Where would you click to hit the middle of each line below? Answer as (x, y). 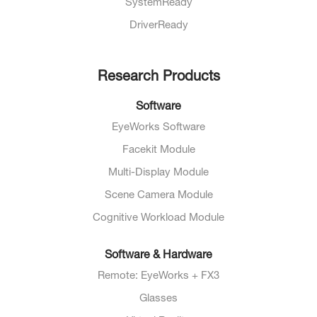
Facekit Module (158, 151)
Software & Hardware (158, 257)
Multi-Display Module (158, 173)
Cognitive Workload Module (158, 219)
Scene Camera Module (158, 196)
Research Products (158, 78)
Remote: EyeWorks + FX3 (158, 277)
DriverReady (158, 26)
